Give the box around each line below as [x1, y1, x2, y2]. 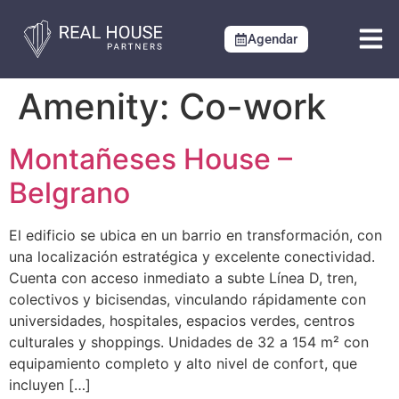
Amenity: [18, 84, 179, 128]
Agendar [247, 30, 297, 47]
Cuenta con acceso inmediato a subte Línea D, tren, [9, 268, 357, 287]
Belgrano [9, 175, 130, 210]
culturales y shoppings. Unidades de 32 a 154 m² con [9, 332, 369, 351]
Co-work [179, 84, 326, 128]
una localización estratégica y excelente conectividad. [9, 247, 375, 265]
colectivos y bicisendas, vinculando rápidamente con [9, 289, 366, 308]
